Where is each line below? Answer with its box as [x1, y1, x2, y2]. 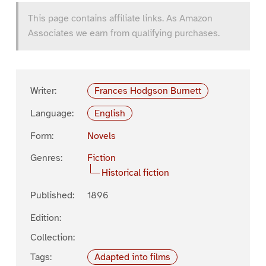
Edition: [30, 211, 61, 224]
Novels [87, 129, 116, 142]
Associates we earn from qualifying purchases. [27, 27, 220, 39]
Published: [30, 189, 74, 202]
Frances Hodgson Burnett [94, 84, 202, 97]
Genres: [30, 152, 62, 164]
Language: [30, 107, 74, 119]
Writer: [30, 84, 56, 97]
